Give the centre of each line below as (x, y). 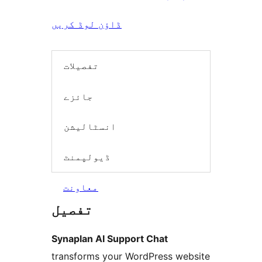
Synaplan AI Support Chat (110, 239)
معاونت (81, 187)
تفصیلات (81, 66)
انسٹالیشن (90, 127)
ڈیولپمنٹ (87, 156)
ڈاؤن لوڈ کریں (87, 24)
